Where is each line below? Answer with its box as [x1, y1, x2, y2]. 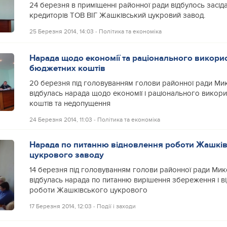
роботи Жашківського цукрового [29, 186, 147, 195]
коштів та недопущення [29, 99, 110, 108]
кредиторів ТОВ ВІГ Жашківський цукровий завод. [29, 11, 205, 20]
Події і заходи [96, 203, 136, 210]
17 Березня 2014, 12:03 [29, 203, 92, 210]
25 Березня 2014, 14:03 [29, 27, 94, 35]
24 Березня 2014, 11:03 [29, 116, 92, 124]
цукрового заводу [29, 149, 104, 161]
